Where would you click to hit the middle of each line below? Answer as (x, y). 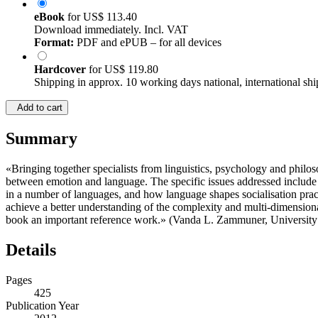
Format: (54, 43)
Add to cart (37, 108)
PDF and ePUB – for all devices (148, 43)
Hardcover (61, 70)
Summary (42, 139)
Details (31, 250)
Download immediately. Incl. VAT (111, 30)
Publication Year (42, 306)
